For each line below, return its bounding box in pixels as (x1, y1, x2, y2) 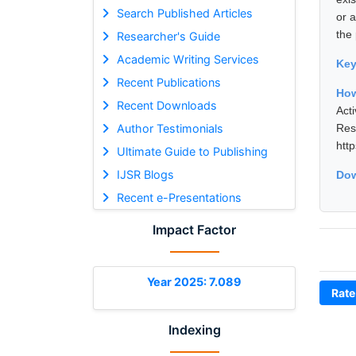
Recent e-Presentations (116, 190, 242, 204)
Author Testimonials (116, 121, 223, 135)
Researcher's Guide (116, 29, 220, 43)
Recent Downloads (116, 98, 217, 112)
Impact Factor (153, 221, 236, 238)
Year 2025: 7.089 (147, 274, 242, 288)
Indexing (168, 321, 221, 338)
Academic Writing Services (116, 52, 259, 66)
